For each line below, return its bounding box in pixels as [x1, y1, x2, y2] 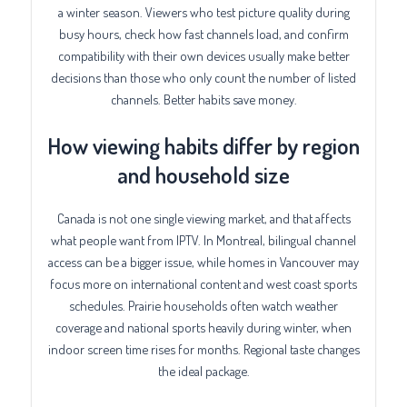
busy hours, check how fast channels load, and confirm [58, 25, 349, 42]
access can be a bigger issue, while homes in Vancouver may [48, 253, 359, 270]
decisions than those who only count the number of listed [51, 68, 356, 85]
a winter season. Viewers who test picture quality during [57, 3, 350, 20]
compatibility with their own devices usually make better [57, 46, 350, 64]
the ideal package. [157, 362, 250, 379]
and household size [117, 159, 290, 189]
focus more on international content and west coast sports [50, 274, 357, 292]
